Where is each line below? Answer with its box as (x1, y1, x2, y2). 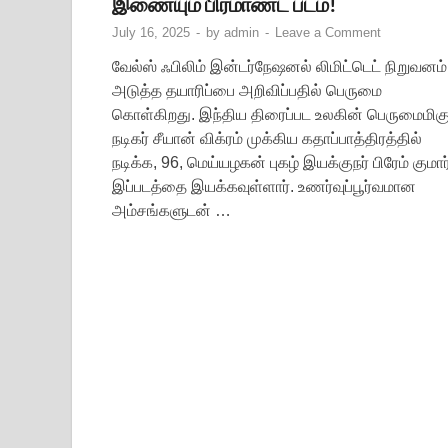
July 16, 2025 (112, 24, 190, 40)
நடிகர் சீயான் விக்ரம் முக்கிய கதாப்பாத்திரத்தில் (112, 129, 422, 147)
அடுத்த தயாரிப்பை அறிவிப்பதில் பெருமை (112, 81, 382, 99)
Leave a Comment (275, 24, 381, 40)
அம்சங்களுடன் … (112, 201, 231, 219)
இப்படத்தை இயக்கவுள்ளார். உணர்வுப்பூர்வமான (112, 177, 416, 195)
